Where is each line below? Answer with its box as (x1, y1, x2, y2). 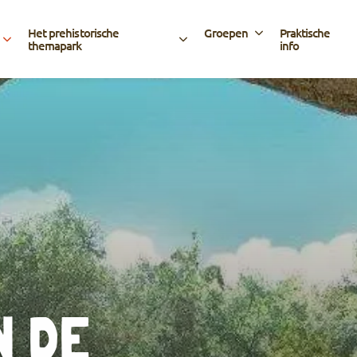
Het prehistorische (28, 25, 119, 41)
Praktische (279, 25, 331, 41)
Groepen (204, 25, 248, 41)
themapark (28, 37, 82, 53)
